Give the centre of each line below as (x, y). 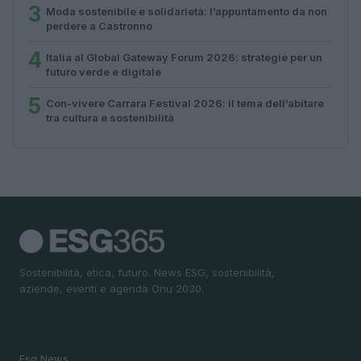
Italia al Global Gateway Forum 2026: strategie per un (184, 57)
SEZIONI (42, 336)
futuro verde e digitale (104, 71)
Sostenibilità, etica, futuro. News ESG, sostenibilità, (147, 272)
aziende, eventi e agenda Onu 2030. (112, 288)
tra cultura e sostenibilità (110, 117)
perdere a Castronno (99, 25)
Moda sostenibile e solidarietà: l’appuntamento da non (187, 11)
